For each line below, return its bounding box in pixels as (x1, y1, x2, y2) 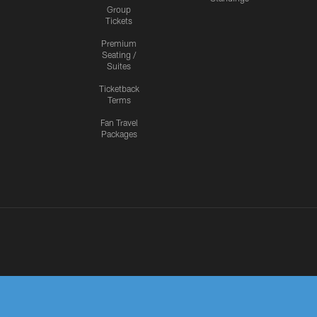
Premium (101, 38, 137, 48)
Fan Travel (100, 117, 138, 127)
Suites (107, 61, 131, 71)
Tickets (105, 16, 132, 25)
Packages (100, 129, 137, 139)
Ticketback (98, 83, 139, 93)
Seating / (102, 50, 136, 59)
